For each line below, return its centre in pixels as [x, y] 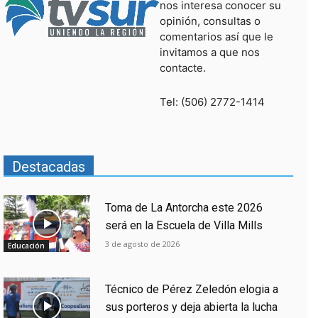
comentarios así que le [216, 37]
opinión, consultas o [210, 21]
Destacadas [49, 167]
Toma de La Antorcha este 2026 [183, 207]
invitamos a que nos [210, 53]
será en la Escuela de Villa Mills [183, 225]
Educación [26, 245]
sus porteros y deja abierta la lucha [191, 307]
